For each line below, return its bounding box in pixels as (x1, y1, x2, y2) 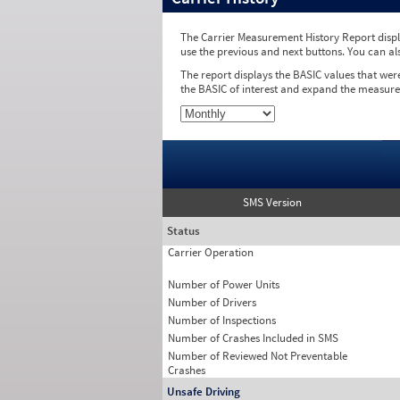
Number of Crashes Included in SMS (168, 330, 338, 346)
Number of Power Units (168, 277, 279, 292)
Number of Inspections (168, 312, 276, 328)
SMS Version (243, 195, 302, 210)
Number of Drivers (168, 295, 256, 310)
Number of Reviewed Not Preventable (168, 348, 347, 363)
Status (167, 223, 200, 238)
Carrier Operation (168, 245, 254, 260)
